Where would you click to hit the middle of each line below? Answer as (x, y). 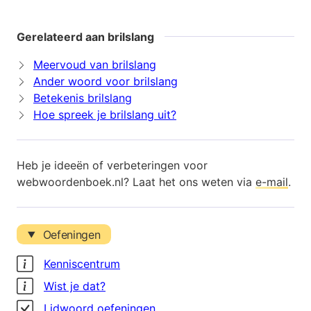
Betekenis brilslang (83, 98)
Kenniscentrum (82, 263)
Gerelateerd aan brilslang (85, 37)
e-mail (272, 182)
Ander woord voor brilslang (106, 82)
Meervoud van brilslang (95, 65)
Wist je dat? (75, 286)
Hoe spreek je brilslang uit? (105, 115)
